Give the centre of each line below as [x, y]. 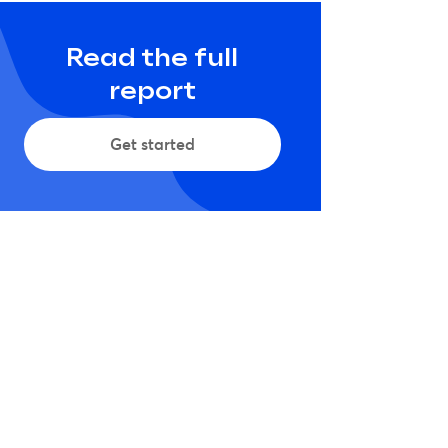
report [152, 91]
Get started [152, 144]
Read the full [152, 58]
